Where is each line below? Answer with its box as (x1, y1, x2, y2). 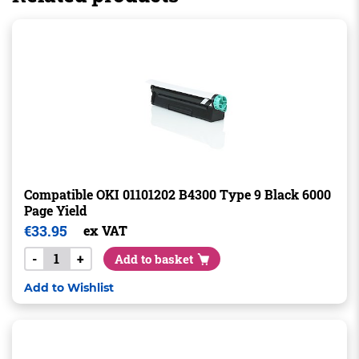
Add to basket (114, 251, 193, 267)
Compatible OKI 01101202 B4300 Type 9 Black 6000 (23, 186, 331, 203)
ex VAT (83, 222, 127, 239)
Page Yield (23, 202, 87, 219)
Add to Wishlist (23, 280, 114, 295)
